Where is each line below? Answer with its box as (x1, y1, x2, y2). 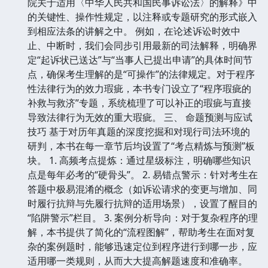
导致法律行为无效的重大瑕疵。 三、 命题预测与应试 (28, 110, 252, 124)
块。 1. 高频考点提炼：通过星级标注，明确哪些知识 (28, 153, 251, 167)
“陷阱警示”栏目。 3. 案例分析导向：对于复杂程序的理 (28, 211, 258, 224)
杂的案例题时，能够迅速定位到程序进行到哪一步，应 (28, 239, 257, 253)
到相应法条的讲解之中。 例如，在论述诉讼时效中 (28, 24, 240, 38)
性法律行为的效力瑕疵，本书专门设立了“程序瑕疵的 (28, 81, 251, 95)
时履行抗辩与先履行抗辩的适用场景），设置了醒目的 (28, 196, 257, 210)
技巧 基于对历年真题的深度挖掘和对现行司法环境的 (28, 124, 250, 138)
